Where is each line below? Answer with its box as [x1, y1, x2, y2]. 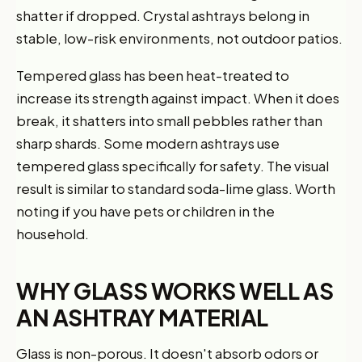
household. [16, 224, 89, 242]
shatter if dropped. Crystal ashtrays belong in [16, 6, 309, 24]
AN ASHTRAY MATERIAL [16, 302, 269, 331]
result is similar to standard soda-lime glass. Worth [16, 179, 335, 197]
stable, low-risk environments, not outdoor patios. [16, 28, 343, 47]
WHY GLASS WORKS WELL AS [16, 276, 334, 305]
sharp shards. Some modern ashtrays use [16, 133, 280, 152]
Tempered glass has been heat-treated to [16, 65, 289, 84]
